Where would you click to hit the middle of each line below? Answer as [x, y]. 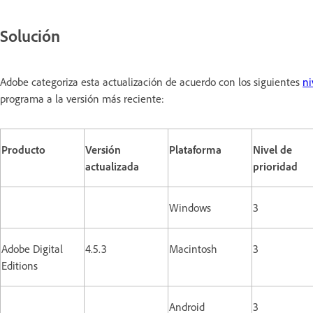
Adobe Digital [32, 249]
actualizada [112, 167]
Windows [190, 208]
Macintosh [193, 249]
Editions [20, 266]
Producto [23, 150]
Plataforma [195, 150]
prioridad [275, 167]
